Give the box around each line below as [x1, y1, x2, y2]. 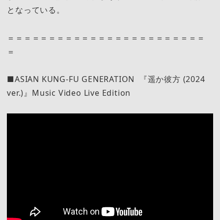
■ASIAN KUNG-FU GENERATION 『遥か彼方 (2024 [7, 73, 205, 84]
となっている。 [7, 4, 65, 16]
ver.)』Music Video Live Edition [7, 87, 131, 98]
